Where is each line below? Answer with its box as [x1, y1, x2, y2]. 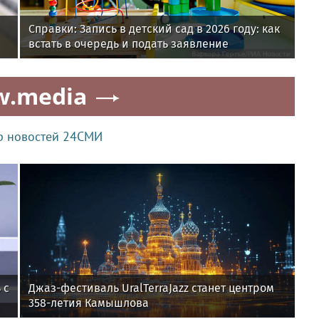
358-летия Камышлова [28, 296, 149, 310]
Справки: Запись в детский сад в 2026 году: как [28, 22, 280, 36]
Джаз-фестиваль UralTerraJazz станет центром [28, 281, 274, 296]
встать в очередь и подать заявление [28, 37, 229, 51]
